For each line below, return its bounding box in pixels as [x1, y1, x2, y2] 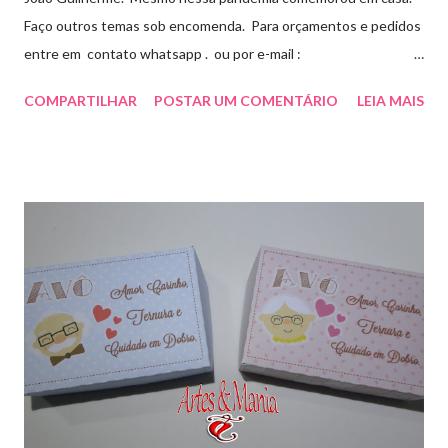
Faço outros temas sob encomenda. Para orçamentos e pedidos [24, 17, 421, 35]
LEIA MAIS [357, 92, 424, 110]
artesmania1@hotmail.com [24, 73, 188, 91]
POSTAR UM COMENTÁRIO [154, 92, 338, 110]
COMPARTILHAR [24, 92, 137, 110]
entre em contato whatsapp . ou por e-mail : [24, 45, 301, 63]
